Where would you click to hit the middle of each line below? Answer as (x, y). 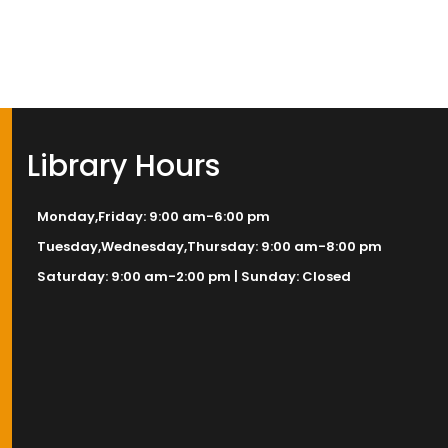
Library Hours (123, 166)
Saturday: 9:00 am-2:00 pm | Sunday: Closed (193, 276)
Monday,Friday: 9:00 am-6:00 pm (153, 216)
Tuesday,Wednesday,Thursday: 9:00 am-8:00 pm (209, 246)
